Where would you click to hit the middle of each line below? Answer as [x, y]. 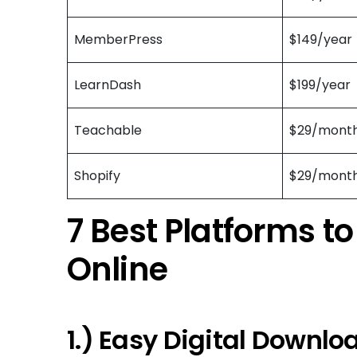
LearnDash [108, 85]
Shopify [97, 176]
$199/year [320, 85]
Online [117, 270]
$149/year [321, 40]
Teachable [108, 131]
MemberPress [118, 40]
